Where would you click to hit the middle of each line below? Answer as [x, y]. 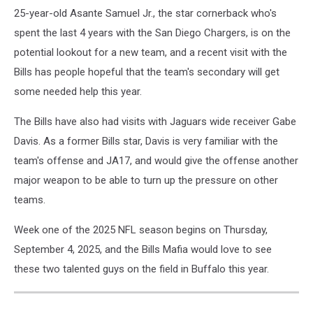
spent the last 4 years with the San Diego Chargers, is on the [152, 32]
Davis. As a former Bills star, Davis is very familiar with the [146, 141]
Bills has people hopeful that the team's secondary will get [147, 72]
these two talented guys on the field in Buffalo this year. [141, 269]
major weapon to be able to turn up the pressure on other [146, 180]
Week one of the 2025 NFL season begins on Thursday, [141, 230]
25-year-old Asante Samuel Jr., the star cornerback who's [145, 13]
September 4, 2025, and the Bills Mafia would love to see [143, 249]
